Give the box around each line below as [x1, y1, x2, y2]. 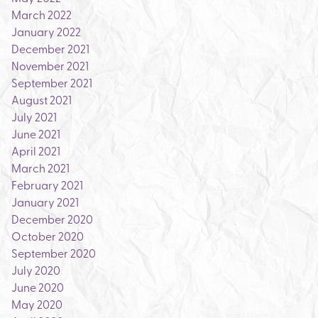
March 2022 [11, 6, 72, 22]
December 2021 [11, 40, 89, 56]
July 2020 [11, 262, 60, 278]
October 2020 [11, 228, 84, 243]
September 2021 [11, 75, 92, 90]
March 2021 [11, 160, 70, 175]
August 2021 [11, 92, 72, 107]
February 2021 [11, 177, 83, 192]
